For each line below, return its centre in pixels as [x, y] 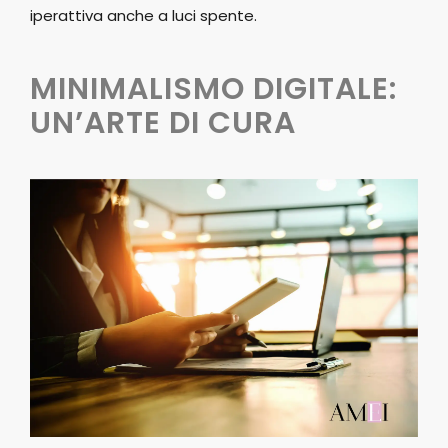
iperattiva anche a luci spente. [143, 15]
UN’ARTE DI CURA [163, 122]
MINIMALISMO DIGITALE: [213, 88]
